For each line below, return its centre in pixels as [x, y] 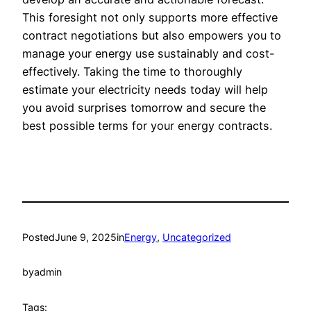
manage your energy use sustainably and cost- [149, 54]
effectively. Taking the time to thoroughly [132, 72]
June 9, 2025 [86, 237]
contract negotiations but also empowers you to [152, 36]
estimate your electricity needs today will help [145, 90]
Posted [39, 237]
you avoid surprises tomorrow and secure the [144, 108]
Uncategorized [197, 237]
